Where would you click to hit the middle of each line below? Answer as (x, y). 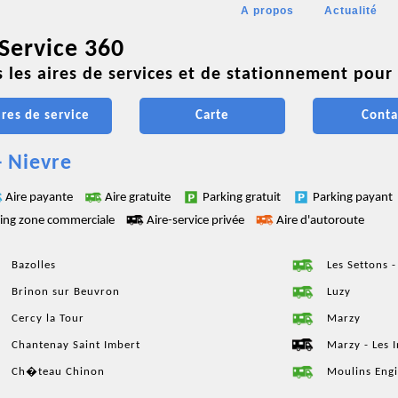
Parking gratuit (243, 197)
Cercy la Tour (48, 318)
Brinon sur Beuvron (66, 291)
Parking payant (354, 197)
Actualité (351, 11)
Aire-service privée (197, 220)
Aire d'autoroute (320, 220)
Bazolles (34, 265)
